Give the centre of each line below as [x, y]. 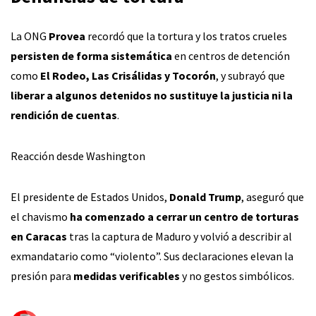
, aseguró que [273, 197]
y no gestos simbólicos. [237, 276]
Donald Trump [205, 197]
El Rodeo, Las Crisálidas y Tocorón [128, 75]
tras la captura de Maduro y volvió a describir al [180, 236]
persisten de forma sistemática [91, 56]
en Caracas [39, 236]
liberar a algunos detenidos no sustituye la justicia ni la [152, 95]
